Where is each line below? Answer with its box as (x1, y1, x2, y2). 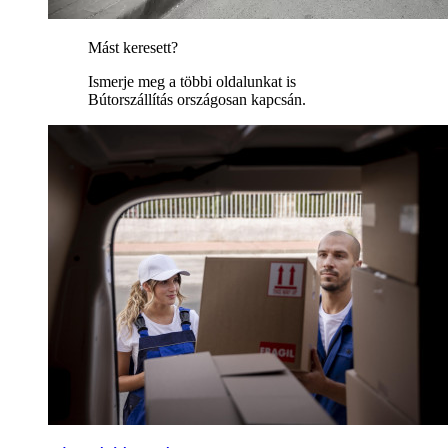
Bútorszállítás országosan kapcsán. (88, 91, 306, 109)
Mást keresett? (88, 39, 178, 57)
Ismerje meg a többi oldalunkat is (88, 73, 296, 91)
